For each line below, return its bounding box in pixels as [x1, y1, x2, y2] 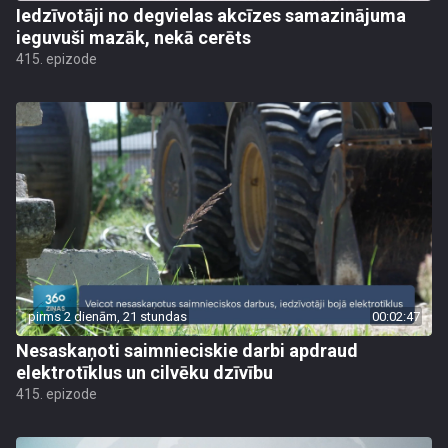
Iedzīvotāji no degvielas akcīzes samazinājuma [16, 5, 406, 26]
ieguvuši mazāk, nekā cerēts [16, 27, 251, 48]
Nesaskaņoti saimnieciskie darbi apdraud [16, 340, 358, 361]
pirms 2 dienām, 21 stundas [28, 309, 187, 324]
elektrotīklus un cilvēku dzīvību [16, 362, 273, 383]
